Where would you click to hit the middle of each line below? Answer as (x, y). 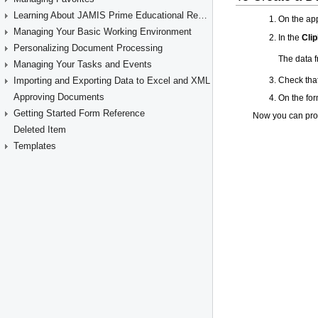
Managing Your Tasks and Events (83, 64)
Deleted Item (40, 130)
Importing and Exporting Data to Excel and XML (112, 81)
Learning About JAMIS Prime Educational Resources (203, 15)
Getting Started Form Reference (79, 113)
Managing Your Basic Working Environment (103, 32)
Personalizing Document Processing (88, 48)
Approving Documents (59, 97)
